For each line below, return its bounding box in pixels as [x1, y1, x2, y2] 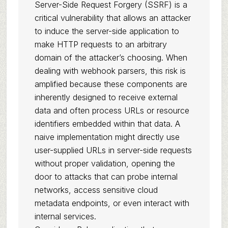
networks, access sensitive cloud [34, 185, 158, 195]
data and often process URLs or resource [34, 105, 189, 116]
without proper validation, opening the [34, 158, 175, 168]
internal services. [34, 211, 96, 221]
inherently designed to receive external [34, 92, 178, 102]
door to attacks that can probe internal [34, 172, 178, 182]
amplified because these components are [34, 79, 187, 89]
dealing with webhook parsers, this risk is [34, 66, 186, 76]
